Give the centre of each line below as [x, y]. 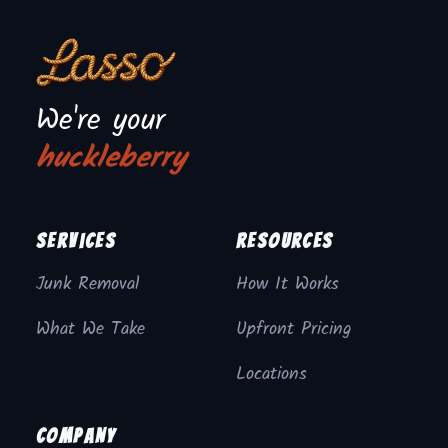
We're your [100, 121]
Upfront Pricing [294, 330]
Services [76, 240]
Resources [285, 240]
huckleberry [111, 159]
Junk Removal [87, 285]
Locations [271, 375]
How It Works [287, 285]
